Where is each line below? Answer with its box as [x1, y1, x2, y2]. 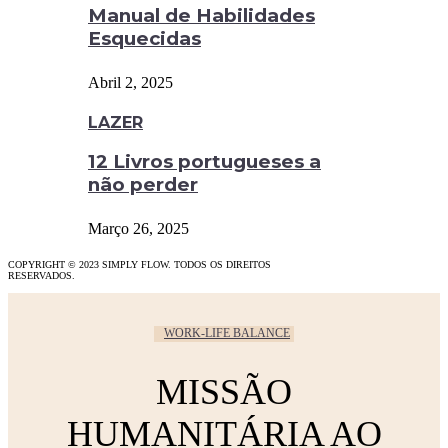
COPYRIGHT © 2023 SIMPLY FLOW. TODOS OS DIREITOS [8, 258, 271, 270]
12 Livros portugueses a [88, 150, 321, 174]
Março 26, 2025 [88, 219, 189, 237]
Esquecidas [88, 26, 201, 50]
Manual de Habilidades [88, 3, 315, 27]
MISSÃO [156, 371, 292, 412]
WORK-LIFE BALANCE [164, 325, 290, 340]
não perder [88, 173, 198, 197]
